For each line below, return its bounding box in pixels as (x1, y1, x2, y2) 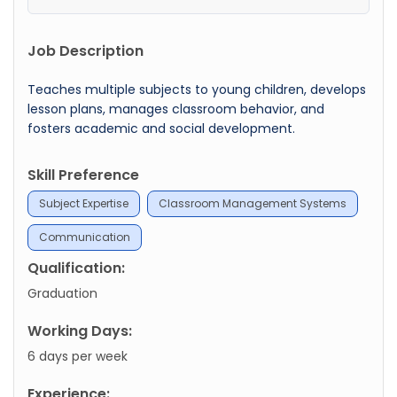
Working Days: (27, 320, 132, 341)
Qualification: (27, 257, 125, 278)
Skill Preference (27, 164, 139, 185)
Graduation (27, 284, 97, 302)
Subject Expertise (39, 195, 128, 211)
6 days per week (27, 346, 128, 365)
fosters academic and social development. (27, 119, 295, 137)
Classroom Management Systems (159, 195, 346, 211)
